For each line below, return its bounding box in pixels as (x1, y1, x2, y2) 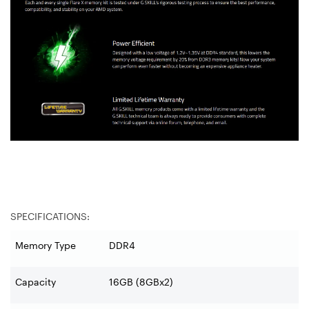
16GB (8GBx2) (109, 276, 173, 288)
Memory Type (15, 239, 76, 252)
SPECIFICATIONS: (10, 210, 90, 223)
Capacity (15, 276, 56, 288)
